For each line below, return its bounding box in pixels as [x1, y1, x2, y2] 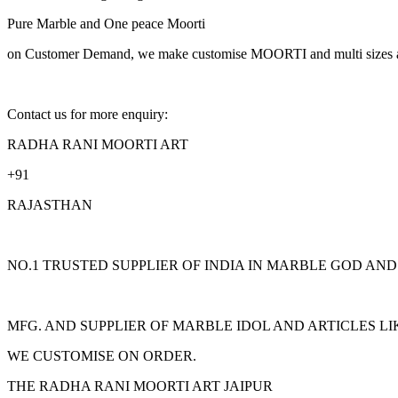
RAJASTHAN [7, 196, 92, 212]
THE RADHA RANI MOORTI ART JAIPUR [7, 378, 273, 394]
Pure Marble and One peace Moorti [7, 15, 205, 31]
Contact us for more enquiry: [7, 106, 171, 122]
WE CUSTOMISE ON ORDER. [7, 347, 196, 363]
